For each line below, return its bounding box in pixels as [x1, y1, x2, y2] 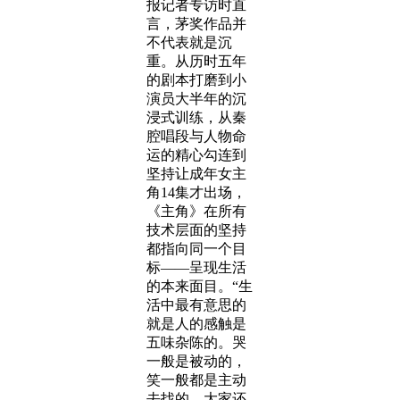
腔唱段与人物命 [146, 129, 246, 144]
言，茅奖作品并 [146, 16, 246, 31]
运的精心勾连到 [146, 147, 246, 162]
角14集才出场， [146, 185, 246, 200]
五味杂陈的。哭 [146, 335, 246, 350]
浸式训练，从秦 [146, 110, 246, 125]
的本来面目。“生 [146, 279, 253, 294]
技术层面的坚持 [146, 222, 246, 237]
